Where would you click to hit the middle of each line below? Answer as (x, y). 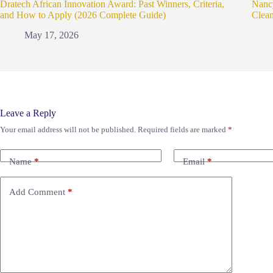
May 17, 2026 (51, 35)
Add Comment (37, 192)
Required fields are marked (183, 130)
